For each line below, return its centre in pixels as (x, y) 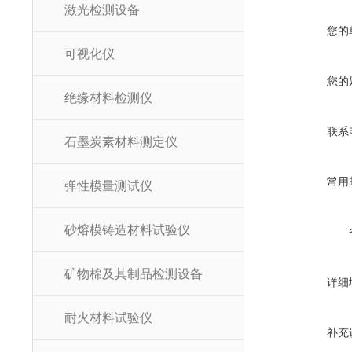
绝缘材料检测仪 (108, 98)
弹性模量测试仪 (108, 186)
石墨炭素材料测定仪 (121, 142)
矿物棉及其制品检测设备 (133, 274)
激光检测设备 (102, 10)
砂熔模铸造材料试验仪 (127, 230)
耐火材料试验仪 (108, 318)
